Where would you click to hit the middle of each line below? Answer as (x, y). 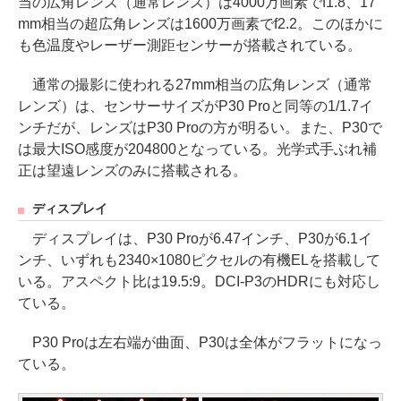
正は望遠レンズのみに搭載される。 (132, 171)
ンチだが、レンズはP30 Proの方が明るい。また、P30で (200, 128)
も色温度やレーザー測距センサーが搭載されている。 (190, 46)
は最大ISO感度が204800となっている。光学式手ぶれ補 (197, 149)
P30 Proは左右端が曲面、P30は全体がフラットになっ (200, 343)
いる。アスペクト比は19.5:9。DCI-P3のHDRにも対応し (199, 282)
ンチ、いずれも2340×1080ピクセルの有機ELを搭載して (199, 260)
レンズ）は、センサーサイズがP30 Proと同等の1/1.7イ (196, 107)
